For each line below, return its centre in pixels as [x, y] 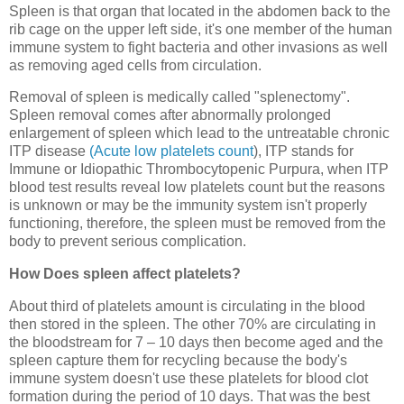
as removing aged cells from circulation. [135, 65]
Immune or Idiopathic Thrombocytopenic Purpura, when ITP [199, 170]
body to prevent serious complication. [128, 242]
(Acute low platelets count [171, 151]
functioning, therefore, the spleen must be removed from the [197, 224]
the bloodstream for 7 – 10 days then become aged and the [196, 343]
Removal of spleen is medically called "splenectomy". [179, 97]
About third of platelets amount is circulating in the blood [187, 307]
